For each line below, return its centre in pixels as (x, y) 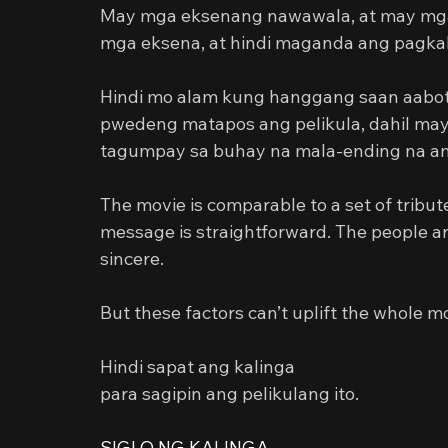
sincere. (132, 258)
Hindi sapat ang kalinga (197, 366)
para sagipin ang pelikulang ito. (229, 393)
